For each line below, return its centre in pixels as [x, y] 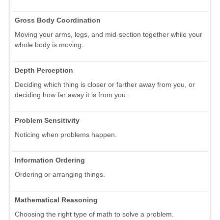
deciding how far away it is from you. [71, 95]
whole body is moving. [49, 44]
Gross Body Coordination [58, 20]
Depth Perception [44, 70]
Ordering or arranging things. [60, 174]
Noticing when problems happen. [66, 134]
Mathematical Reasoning [56, 200]
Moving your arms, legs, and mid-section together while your [109, 34]
